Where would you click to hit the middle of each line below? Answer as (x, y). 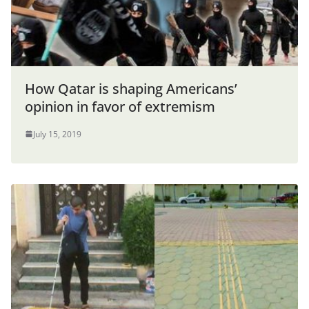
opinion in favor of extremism (120, 106)
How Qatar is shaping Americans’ (131, 88)
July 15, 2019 (57, 134)
